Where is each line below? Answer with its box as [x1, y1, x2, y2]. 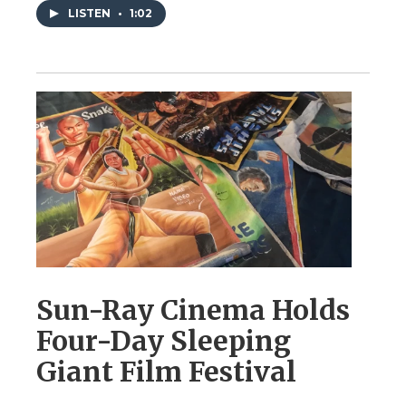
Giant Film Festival [36, 353, 296, 389]
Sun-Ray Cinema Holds [36, 292, 350, 327]
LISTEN [68, 5, 113, 20]
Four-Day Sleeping [36, 323, 291, 358]
